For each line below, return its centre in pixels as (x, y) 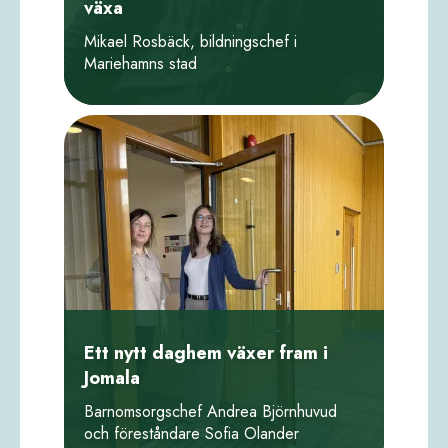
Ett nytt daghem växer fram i (206, 352)
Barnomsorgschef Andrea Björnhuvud (210, 411)
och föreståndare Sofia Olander (191, 433)
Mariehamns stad (140, 63)
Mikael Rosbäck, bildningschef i (190, 41)
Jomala (112, 377)
